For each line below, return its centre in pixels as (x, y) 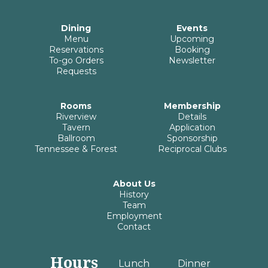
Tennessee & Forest (76, 149)
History (134, 194)
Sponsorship (192, 138)
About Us (134, 183)
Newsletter (192, 60)
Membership (192, 106)
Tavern (76, 127)
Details (192, 116)
